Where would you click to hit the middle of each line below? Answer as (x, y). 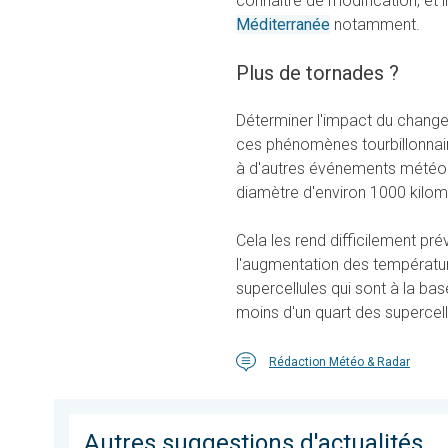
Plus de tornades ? (317, 73)
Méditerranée (283, 25)
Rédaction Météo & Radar (339, 362)
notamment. (375, 25)
